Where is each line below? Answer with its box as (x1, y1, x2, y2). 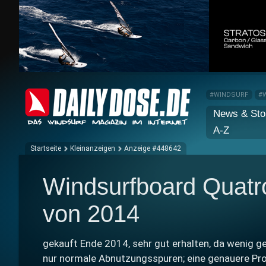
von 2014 (43, 201, 140, 227)
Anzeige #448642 (124, 144, 181, 153)
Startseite (30, 144, 61, 153)
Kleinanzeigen (70, 144, 115, 153)
